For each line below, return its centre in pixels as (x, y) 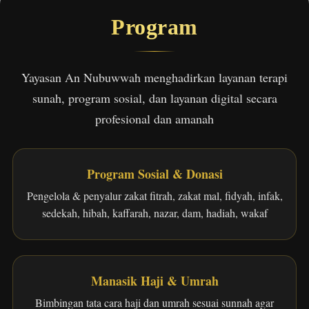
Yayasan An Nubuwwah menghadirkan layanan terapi (154, 77)
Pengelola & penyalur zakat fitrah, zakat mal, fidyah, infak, (154, 196)
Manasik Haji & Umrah (154, 281)
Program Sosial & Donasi (154, 174)
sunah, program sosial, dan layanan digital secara (154, 98)
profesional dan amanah (154, 119)
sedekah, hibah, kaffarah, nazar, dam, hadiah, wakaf (154, 213)
